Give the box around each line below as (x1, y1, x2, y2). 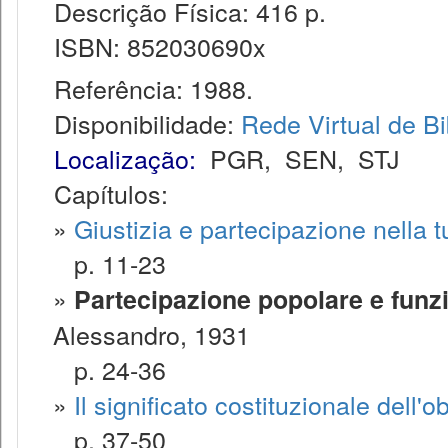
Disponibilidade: (33, 105, 241, 141)
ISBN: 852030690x (33, 28, 266, 64)
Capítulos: (54, 175, 168, 211)
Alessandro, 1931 (53, 316, 250, 352)
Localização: (54, 140, 196, 176)
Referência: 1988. (33, 70, 253, 106)
